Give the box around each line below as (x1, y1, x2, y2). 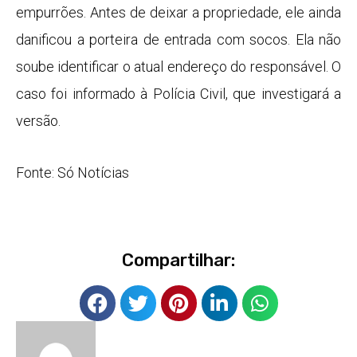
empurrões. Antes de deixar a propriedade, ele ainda (16, 3, 341, 21)
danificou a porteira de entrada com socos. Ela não (16, 30, 341, 48)
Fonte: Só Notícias (16, 164, 129, 182)
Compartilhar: (122, 249, 235, 271)
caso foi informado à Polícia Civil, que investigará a (16, 84, 341, 102)
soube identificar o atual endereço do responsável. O (16, 57, 341, 75)
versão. (16, 112, 61, 129)
